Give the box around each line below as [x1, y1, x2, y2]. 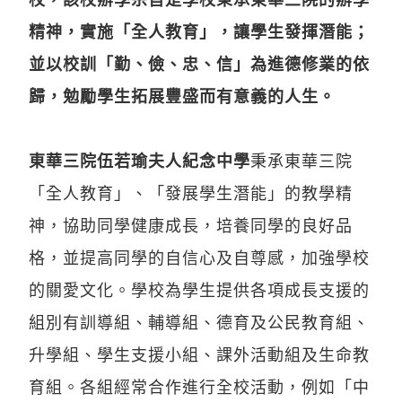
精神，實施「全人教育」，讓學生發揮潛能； [29, 20, 370, 42]
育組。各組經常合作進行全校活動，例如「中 [29, 375, 370, 398]
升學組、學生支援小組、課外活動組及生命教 [29, 343, 370, 365]
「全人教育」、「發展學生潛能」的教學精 [29, 181, 353, 204]
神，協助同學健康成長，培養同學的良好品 [29, 214, 353, 236]
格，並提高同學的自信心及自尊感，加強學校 [29, 246, 370, 268]
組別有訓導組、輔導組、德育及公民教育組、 [29, 310, 370, 333]
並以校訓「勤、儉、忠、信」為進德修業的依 [29, 52, 370, 74]
